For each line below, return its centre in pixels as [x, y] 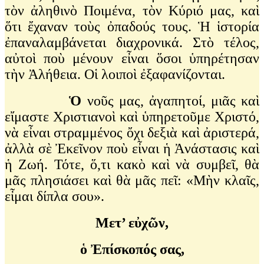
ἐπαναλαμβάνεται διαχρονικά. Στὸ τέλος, [132, 42]
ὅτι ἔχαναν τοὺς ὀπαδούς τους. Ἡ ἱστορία [132, 26]
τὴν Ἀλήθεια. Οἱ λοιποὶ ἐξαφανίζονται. [115, 74]
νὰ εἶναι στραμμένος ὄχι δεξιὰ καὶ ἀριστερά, [132, 132]
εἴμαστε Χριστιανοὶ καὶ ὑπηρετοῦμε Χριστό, [132, 116]
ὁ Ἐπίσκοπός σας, [132, 249]
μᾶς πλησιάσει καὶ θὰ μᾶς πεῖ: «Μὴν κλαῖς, [132, 180]
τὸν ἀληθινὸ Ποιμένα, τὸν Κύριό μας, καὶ [132, 10]
